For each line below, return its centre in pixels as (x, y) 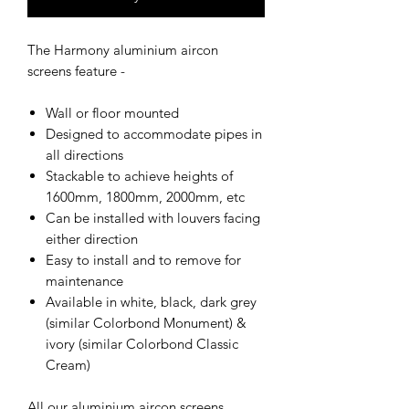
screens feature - (76, 70)
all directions (84, 154)
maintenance (84, 280)
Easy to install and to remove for (143, 259)
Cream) (68, 364)
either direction (92, 238)
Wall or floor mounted (112, 112)
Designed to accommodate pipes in (154, 133)
